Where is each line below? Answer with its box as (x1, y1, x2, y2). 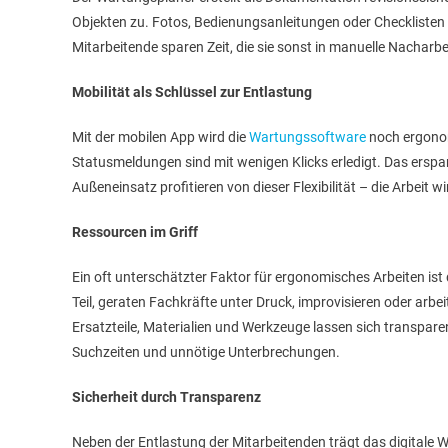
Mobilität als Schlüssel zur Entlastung (72, 84, 312, 100)
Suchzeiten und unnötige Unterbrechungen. (72, 344, 340, 360)
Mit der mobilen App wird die (72, 129, 249, 145)
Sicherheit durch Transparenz (72, 389, 261, 405)
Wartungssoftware (249, 129, 366, 145)
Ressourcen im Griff (72, 224, 198, 240)
